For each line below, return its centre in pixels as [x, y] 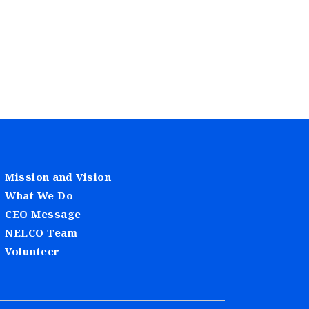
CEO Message [43, 214]
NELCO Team [41, 233]
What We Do [39, 196]
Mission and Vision [58, 177]
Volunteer [32, 251]
